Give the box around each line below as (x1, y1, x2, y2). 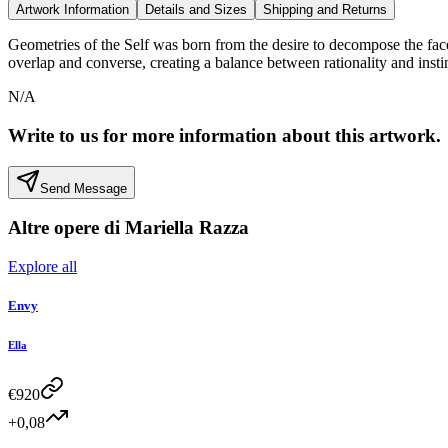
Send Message (40, 180, 127, 196)
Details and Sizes (145, 2, 247, 18)
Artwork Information (16, 2, 129, 18)
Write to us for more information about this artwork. (8, 124, 441, 146)
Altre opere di (8, 217, 125, 239)
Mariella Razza (125, 217, 249, 239)
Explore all (8, 258, 77, 276)
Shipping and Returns (263, 2, 387, 18)
